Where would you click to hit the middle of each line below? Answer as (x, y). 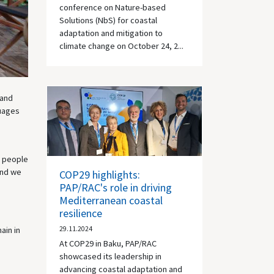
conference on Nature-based (113, 7)
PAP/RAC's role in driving (116, 187)
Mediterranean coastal (111, 200)
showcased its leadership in (110, 256)
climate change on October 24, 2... (121, 46)
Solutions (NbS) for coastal (108, 20)
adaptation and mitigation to (111, 33)
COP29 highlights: (100, 175)
